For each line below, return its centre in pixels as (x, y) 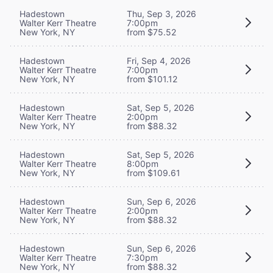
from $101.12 (152, 79)
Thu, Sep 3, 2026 (161, 13)
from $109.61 (154, 172)
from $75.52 (151, 32)
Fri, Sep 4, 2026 (159, 60)
